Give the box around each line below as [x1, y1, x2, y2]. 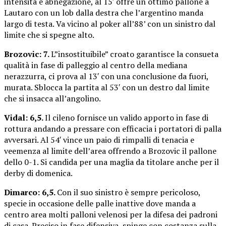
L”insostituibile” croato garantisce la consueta [51, 48, 218, 60]
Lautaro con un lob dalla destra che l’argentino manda [4, 7, 203, 19]
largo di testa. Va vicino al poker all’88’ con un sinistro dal [4, 18, 215, 30]
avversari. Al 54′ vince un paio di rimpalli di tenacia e [4, 134, 194, 146]
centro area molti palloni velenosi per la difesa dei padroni [4, 209, 217, 220]
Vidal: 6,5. [4, 112, 45, 124]
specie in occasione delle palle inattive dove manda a [4, 198, 196, 209]
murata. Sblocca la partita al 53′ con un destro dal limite [4, 82, 209, 93]
